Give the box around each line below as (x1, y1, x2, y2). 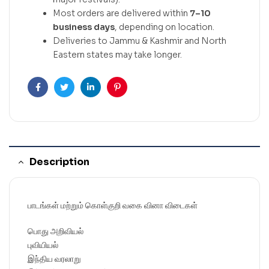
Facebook (37, 91, 79, 102)
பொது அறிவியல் (28, 225, 83, 237)
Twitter (63, 91, 94, 102)
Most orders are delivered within (53, 8, 190, 19)
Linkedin (89, 91, 124, 102)
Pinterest (116, 91, 156, 102)
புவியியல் (28, 239, 58, 250)
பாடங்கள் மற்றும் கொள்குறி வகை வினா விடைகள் (28, 200, 198, 211)
